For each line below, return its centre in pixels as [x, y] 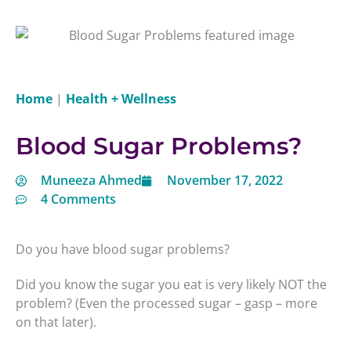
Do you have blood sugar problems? [123, 249]
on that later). [56, 322]
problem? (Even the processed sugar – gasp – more [166, 304]
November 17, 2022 [225, 180]
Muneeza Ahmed [91, 180]
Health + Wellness [121, 98]
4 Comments [78, 199]
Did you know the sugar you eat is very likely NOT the [171, 285]
